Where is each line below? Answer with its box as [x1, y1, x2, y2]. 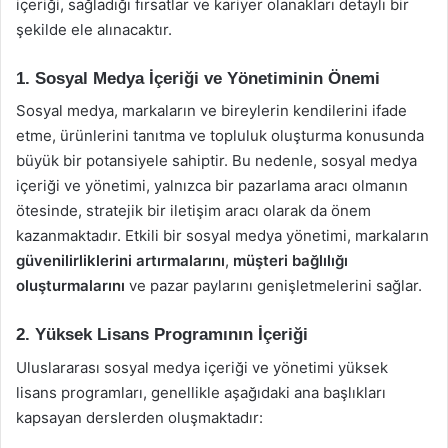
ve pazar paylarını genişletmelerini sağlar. [125, 276, 422, 295]
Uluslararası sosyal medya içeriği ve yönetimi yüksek [16, 357, 388, 377]
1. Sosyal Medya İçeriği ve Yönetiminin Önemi [16, 68, 380, 88]
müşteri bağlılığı [233, 251, 348, 270]
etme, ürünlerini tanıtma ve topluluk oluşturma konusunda [16, 126, 424, 145]
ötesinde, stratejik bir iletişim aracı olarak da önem [16, 201, 371, 220]
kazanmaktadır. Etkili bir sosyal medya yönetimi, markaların [16, 226, 429, 245]
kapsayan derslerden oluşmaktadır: [16, 407, 263, 427]
